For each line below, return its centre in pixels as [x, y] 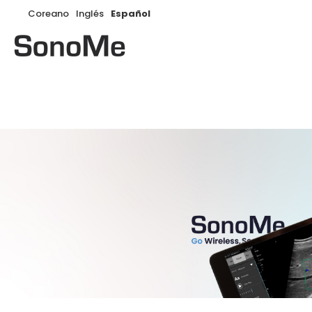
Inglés [90, 14]
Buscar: [181, 14]
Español [131, 14]
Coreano [48, 14]
